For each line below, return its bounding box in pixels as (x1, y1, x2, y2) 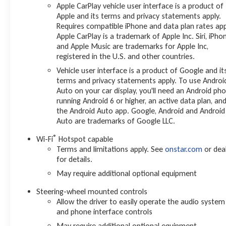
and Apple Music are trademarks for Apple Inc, (56, 41, 209, 51)
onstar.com (165, 144, 203, 154)
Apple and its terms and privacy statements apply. (56, 11, 221, 21)
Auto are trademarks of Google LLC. (56, 116, 176, 126)
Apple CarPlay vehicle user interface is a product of (56, 1, 224, 11)
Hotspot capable (56, 134, 114, 144)
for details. (56, 154, 93, 164)
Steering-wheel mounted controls (36, 187, 148, 197)
